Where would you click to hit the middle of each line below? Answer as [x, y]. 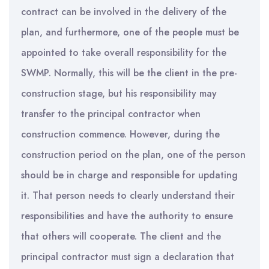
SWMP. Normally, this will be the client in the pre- [129, 73]
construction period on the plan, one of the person [133, 155]
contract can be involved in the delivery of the [124, 12]
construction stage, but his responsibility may [119, 93]
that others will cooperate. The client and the [121, 236]
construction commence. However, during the [120, 134]
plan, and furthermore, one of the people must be [130, 32]
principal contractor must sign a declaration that [128, 257]
